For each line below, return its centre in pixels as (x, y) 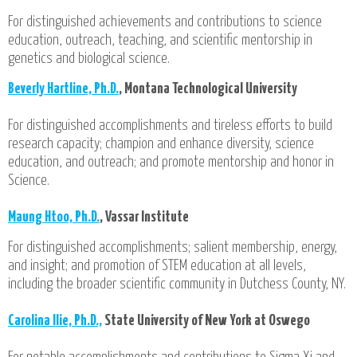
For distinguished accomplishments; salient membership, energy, (173, 248)
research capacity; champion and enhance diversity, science (161, 144)
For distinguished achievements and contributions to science (165, 22)
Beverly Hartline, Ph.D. (63, 89)
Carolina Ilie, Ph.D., (55, 321)
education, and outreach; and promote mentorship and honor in (171, 163)
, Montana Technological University (208, 89)
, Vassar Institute (144, 218)
